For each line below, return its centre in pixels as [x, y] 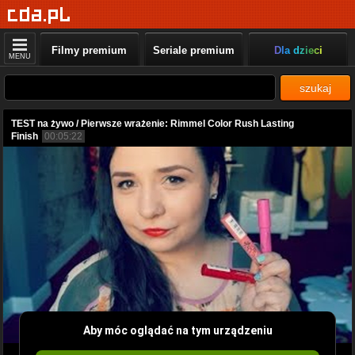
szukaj [315, 88]
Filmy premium [90, 50]
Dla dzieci [298, 50]
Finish [25, 136]
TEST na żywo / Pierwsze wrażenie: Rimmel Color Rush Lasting [153, 124]
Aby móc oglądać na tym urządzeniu [177, 330]
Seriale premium [193, 50]
